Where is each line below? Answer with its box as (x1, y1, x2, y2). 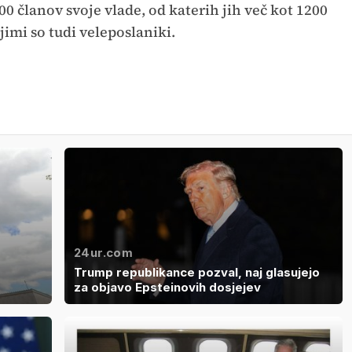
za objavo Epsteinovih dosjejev (74, 280, 261, 295)
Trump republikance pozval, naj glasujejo (74, 265, 320, 280)
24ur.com (74, 245, 133, 261)
